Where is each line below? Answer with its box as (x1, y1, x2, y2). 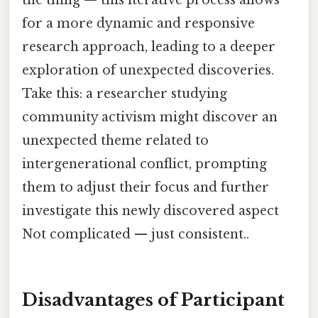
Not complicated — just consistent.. (22, 226, 249, 243)
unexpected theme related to (22, 133, 209, 149)
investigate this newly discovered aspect (22, 203, 279, 219)
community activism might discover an (22, 109, 278, 126)
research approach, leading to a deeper (22, 39, 275, 55)
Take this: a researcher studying (22, 86, 227, 102)
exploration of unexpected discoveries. (22, 62, 274, 79)
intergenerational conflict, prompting (22, 156, 267, 172)
